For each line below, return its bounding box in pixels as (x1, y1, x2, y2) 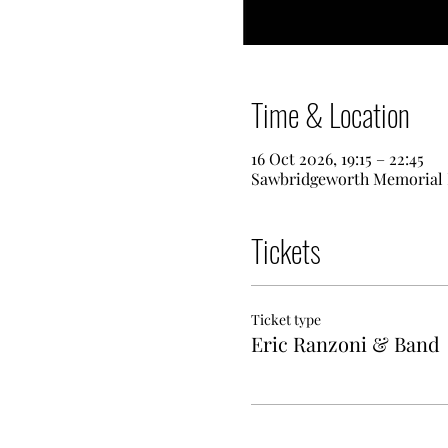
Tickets (250, 228, 321, 273)
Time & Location (250, 92, 410, 137)
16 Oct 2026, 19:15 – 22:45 (250, 148, 424, 169)
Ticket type (250, 310, 321, 329)
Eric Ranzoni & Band (250, 330, 440, 357)
